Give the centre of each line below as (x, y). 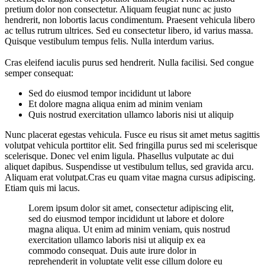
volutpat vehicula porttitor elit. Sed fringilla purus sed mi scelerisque (131, 145)
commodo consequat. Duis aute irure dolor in (112, 250)
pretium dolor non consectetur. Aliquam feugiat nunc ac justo (118, 9)
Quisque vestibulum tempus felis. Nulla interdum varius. (109, 41)
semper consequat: (39, 73)
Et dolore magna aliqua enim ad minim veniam (115, 104)
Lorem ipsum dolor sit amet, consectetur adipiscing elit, (131, 208)
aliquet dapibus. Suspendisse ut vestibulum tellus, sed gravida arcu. (129, 166)
